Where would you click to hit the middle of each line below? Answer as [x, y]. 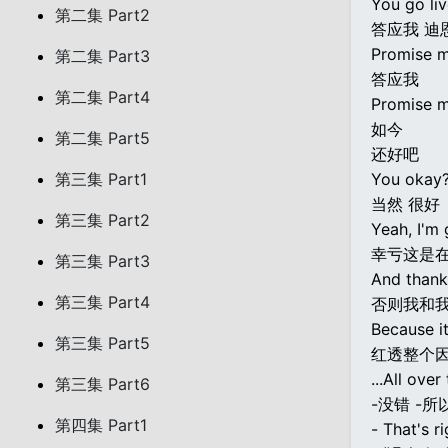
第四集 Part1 [101, 425]
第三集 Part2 [102, 220]
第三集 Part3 [102, 261]
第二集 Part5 [102, 138]
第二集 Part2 [102, 15]
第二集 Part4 [102, 97]
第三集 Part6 [102, 384]
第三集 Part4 [102, 302]
